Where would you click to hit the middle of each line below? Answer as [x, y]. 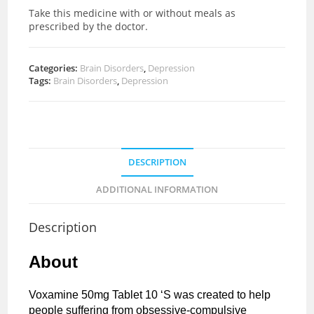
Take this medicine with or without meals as [132, 13]
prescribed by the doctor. [89, 26]
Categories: [55, 68]
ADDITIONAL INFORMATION [157, 189]
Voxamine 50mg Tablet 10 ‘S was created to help [150, 294]
